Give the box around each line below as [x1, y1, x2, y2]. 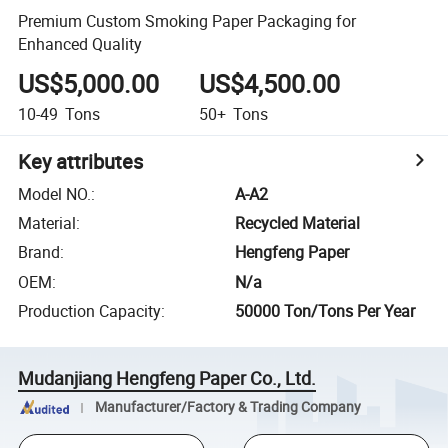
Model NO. [18, 182, 92, 205]
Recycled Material [235, 212, 361, 235]
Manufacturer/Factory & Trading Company [94, 398, 361, 416]
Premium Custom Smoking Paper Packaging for [18, 9, 357, 32]
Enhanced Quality [18, 32, 143, 55]
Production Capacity [18, 300, 162, 323]
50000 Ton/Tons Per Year [235, 300, 416, 323]
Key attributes [18, 147, 144, 175]
